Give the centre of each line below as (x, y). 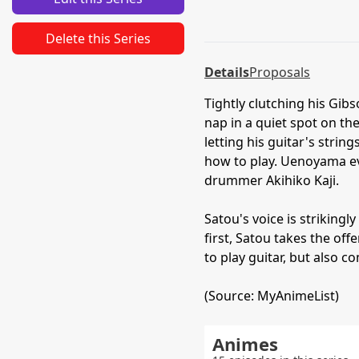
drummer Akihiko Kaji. (272, 180)
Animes (245, 344)
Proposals (280, 72)
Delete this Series (98, 38)
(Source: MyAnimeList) (272, 296)
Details (227, 72)
